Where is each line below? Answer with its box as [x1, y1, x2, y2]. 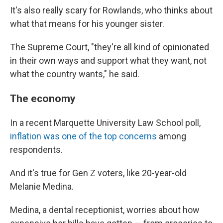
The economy [10, 92, 76, 105]
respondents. [10, 144, 63, 155]
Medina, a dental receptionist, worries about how [10, 205, 200, 216]
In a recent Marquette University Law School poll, [10, 117, 201, 128]
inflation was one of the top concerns [10, 131, 157, 142]
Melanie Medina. [10, 181, 74, 192]
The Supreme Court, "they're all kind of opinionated [10, 42, 209, 53]
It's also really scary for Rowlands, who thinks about [10, 5, 213, 16]
